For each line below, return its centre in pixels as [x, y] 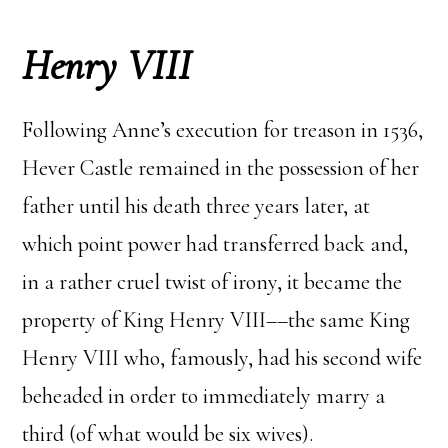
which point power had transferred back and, [215, 244]
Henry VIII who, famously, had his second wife [222, 358]
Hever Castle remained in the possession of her [221, 168]
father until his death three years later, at [196, 206]
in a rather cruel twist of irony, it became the [212, 282]
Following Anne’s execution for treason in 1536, [223, 130]
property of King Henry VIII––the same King [216, 320]
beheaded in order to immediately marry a [204, 396]
